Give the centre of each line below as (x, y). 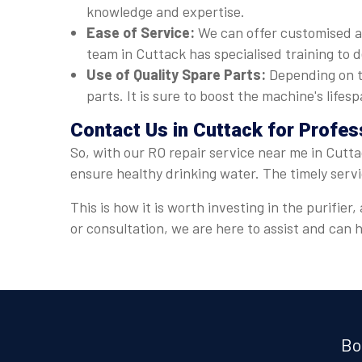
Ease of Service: (142, 32)
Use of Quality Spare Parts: (178, 74)
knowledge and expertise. (167, 11)
